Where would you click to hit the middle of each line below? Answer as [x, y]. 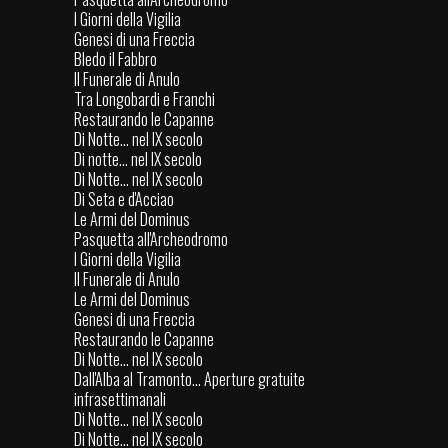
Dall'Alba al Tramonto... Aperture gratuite [189, 379]
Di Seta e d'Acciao [124, 199]
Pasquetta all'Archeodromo [151, 239]
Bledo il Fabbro [115, 59]
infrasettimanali [120, 399]
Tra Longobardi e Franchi [144, 99]
